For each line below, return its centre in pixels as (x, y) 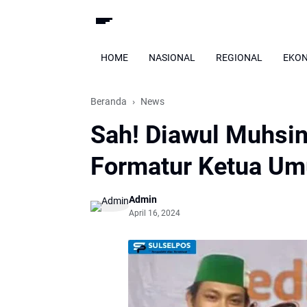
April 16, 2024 (155, 213)
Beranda (109, 101)
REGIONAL (239, 57)
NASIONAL (172, 57)
